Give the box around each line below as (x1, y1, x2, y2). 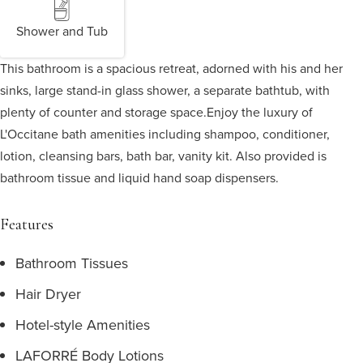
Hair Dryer (15, 284, 81, 304)
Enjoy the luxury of (207, 103, 313, 121)
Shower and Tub (16, 22, 108, 40)
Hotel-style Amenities (15, 314, 150, 335)
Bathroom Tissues (15, 253, 128, 273)
